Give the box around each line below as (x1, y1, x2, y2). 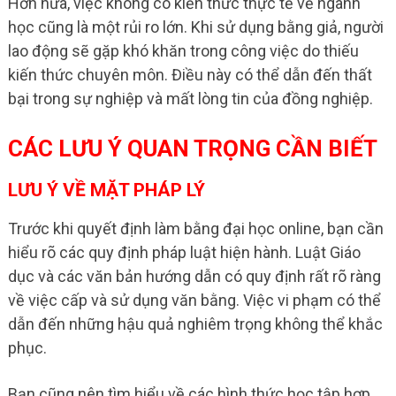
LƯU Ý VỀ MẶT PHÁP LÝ (7, 179, 205, 201)
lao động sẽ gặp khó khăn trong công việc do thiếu (7, 41, 359, 60)
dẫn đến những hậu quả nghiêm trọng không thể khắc (7, 314, 383, 333)
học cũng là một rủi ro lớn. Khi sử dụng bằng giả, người (7, 17, 384, 36)
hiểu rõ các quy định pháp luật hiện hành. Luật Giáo (7, 242, 361, 262)
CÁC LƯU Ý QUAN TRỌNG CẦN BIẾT (7, 134, 377, 162)
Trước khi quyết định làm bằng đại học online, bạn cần (7, 218, 384, 238)
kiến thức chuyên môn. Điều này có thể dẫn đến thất (7, 65, 372, 84)
